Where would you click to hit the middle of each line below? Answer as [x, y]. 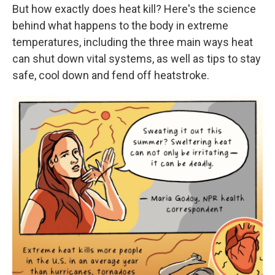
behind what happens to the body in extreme [120, 25]
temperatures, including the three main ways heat [133, 42]
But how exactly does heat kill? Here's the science [134, 9]
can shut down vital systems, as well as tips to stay [137, 59]
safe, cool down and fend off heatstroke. [111, 75]
